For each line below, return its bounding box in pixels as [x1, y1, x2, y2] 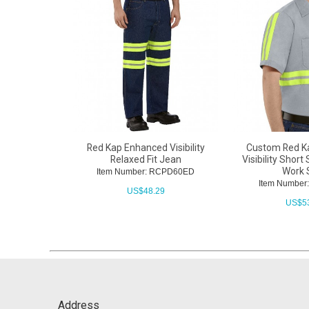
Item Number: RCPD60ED [97, 166, 195, 177]
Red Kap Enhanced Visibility [86, 141, 205, 153]
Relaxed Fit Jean [110, 153, 181, 165]
